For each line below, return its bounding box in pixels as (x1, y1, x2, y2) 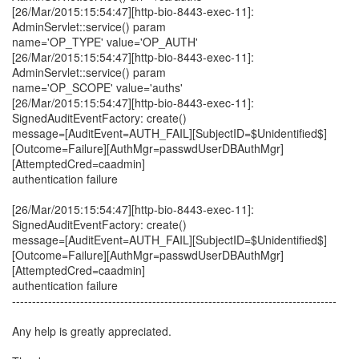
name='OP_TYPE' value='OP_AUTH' (12, 34, 198, 50)
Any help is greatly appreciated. (12, 323, 171, 339)
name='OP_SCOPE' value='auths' (12, 79, 183, 95)
